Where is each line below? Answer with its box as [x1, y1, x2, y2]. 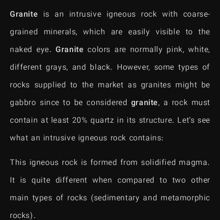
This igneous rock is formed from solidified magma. [10, 157, 210, 170]
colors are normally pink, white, [83, 44, 210, 56]
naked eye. [10, 44, 56, 56]
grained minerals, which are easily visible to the [10, 26, 210, 39]
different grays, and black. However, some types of [10, 61, 210, 74]
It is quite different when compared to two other [10, 175, 210, 188]
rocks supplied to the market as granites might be [10, 79, 210, 92]
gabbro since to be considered [10, 97, 131, 110]
